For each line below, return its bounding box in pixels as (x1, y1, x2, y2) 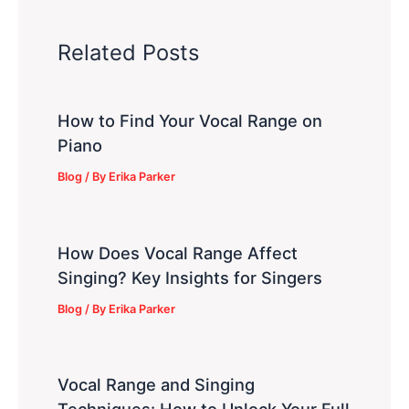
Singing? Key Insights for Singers (58, 267, 323, 288)
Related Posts (58, 38, 200, 66)
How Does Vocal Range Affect (58, 242, 299, 263)
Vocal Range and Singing (58, 374, 256, 395)
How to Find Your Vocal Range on (58, 110, 323, 131)
